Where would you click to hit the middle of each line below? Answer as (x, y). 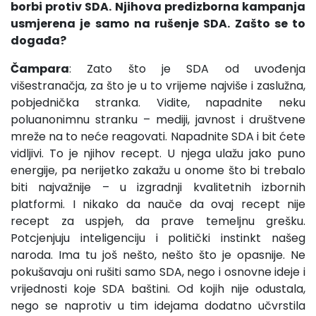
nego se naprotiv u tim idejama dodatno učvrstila (158, 305)
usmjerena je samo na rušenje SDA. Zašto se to (158, 23)
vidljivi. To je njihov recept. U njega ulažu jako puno (158, 153)
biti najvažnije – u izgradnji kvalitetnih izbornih (158, 187)
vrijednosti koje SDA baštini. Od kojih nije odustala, (158, 288)
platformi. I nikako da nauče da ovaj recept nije (158, 204)
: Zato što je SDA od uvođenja (187, 68)
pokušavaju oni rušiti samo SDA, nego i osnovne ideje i (158, 272)
